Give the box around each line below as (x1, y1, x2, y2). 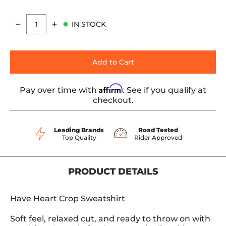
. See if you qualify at (123, 85, 206, 95)
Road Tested (138, 126, 178, 134)
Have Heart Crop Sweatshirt (10, 194, 125, 203)
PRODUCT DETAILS (68, 165, 158, 177)
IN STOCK (72, 19, 106, 29)
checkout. (92, 95, 134, 105)
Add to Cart (92, 58, 134, 67)
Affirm (99, 83, 123, 93)
